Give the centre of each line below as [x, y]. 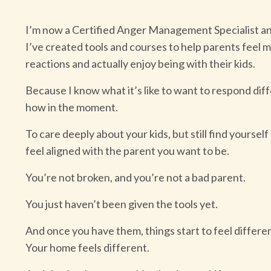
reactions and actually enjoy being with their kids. [140, 63]
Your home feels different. [87, 247]
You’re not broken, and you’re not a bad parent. [135, 177]
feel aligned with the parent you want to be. [127, 150]
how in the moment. [72, 107]
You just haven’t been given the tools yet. [122, 204]
